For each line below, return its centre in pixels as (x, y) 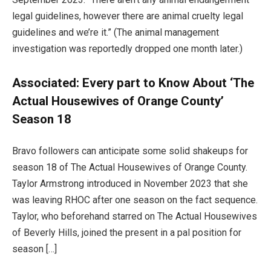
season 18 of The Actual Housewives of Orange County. (130, 168)
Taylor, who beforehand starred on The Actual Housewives (135, 217)
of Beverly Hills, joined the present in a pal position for (127, 233)
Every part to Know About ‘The (168, 83)
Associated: (47, 83)
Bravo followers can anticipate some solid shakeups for (130, 151)
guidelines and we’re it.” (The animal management (116, 33)
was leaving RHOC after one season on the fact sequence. (135, 200)
